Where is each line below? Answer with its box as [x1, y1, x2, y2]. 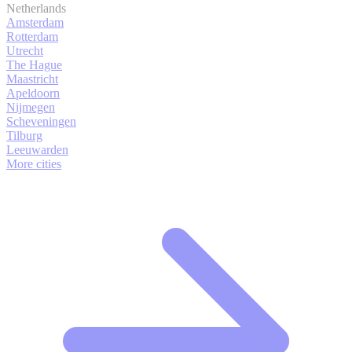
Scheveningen [6, 115, 76, 128]
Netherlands [6, 2, 66, 15]
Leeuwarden [6, 143, 68, 156]
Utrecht [6, 44, 43, 57]
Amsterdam [6, 16, 64, 29]
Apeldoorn [6, 86, 60, 100]
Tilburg [6, 129, 42, 142]
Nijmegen [6, 101, 55, 114]
